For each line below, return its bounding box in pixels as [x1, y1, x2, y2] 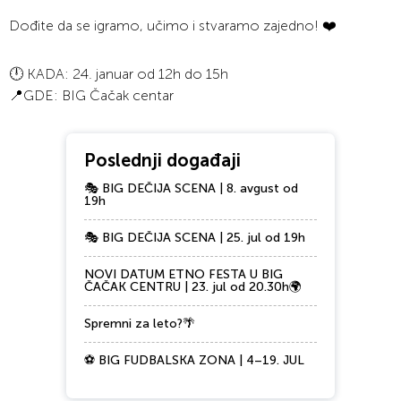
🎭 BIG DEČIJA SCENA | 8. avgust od [84, 181, 298, 197]
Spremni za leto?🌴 [84, 316, 195, 332]
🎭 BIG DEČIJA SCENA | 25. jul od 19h [84, 230, 305, 246]
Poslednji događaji [84, 149, 241, 172]
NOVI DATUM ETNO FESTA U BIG [84, 267, 283, 283]
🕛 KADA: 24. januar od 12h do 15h [9, 65, 228, 83]
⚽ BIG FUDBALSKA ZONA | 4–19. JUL [84, 353, 304, 369]
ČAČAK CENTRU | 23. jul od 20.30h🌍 [84, 279, 302, 295]
